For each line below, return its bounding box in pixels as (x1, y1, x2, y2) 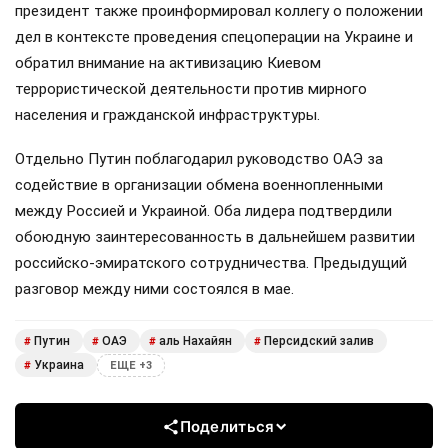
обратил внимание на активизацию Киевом (15, 53, 321, 72)
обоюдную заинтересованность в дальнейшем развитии (15, 228, 415, 247)
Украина (34, 358, 84, 373)
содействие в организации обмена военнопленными (15, 176, 383, 195)
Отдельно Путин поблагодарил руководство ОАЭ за (15, 150, 383, 169)
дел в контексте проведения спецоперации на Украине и (15, 27, 413, 46)
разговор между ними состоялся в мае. (15, 280, 294, 299)
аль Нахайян (159, 334, 232, 349)
